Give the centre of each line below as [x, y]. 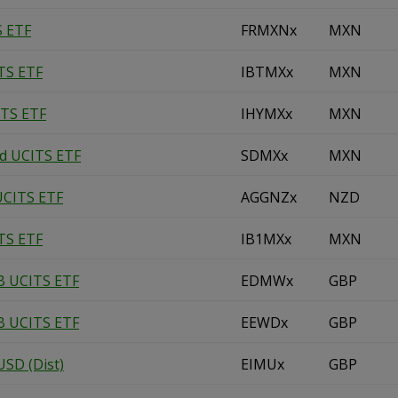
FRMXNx [269, 30]
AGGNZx [269, 197]
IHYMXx [267, 114]
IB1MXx [266, 239]
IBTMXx [267, 72]
